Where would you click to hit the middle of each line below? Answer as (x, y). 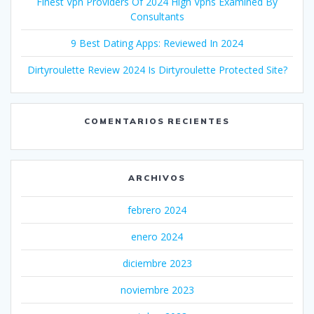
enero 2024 (157, 236)
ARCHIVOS (157, 177)
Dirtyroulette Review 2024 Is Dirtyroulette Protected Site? (157, 69)
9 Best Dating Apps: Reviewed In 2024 (157, 43)
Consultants (157, 16)
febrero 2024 (157, 210)
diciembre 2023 (157, 263)
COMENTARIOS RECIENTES (157, 121)
